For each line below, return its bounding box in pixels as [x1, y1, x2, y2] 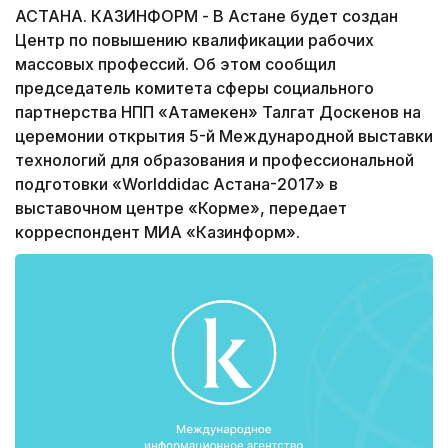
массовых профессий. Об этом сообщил [15, 54, 336, 75]
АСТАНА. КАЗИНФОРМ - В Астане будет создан [15, 6, 398, 27]
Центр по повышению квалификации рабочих [15, 30, 374, 51]
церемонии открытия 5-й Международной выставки [15, 126, 433, 147]
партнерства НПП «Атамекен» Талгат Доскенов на [15, 102, 421, 123]
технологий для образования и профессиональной [15, 150, 414, 171]
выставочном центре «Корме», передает [15, 198, 347, 219]
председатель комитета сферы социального [15, 78, 374, 99]
